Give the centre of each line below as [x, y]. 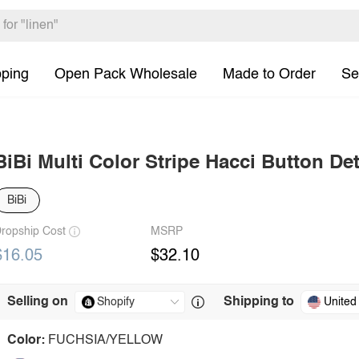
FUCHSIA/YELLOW [105, 341]
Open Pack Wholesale [126, 74]
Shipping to [259, 302]
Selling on [38, 302]
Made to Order [269, 74]
